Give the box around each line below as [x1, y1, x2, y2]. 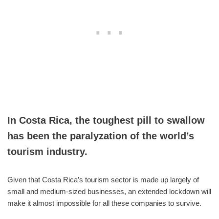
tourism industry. [7, 146, 93, 157]
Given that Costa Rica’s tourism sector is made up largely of [7, 175, 199, 184]
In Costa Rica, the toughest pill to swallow [7, 114, 205, 126]
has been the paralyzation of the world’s [7, 130, 194, 141]
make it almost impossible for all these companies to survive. [7, 198, 201, 207]
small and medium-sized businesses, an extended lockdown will [7, 187, 211, 196]
